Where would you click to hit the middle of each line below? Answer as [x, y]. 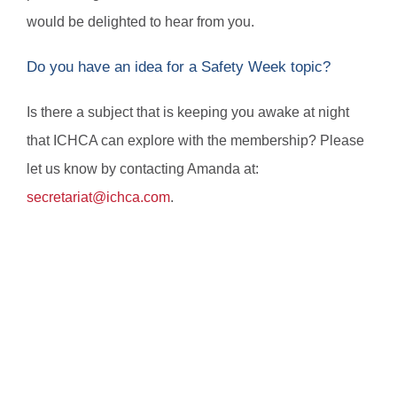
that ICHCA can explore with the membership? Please [195, 140]
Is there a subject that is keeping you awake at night [188, 112]
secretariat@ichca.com [98, 197]
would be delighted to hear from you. [140, 22]
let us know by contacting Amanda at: [143, 168]
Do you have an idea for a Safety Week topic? [179, 66]
